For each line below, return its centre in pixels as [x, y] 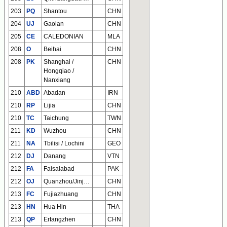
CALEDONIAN [64, 37]
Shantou [55, 11]
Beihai [52, 49]
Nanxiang [57, 80]
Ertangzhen [60, 220]
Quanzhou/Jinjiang [87, 182]
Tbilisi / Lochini [64, 144]
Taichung [56, 118]
